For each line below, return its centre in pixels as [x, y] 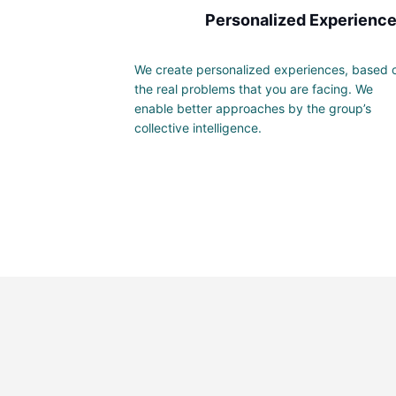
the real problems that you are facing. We [254, 89]
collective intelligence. [198, 128]
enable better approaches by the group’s [253, 109]
